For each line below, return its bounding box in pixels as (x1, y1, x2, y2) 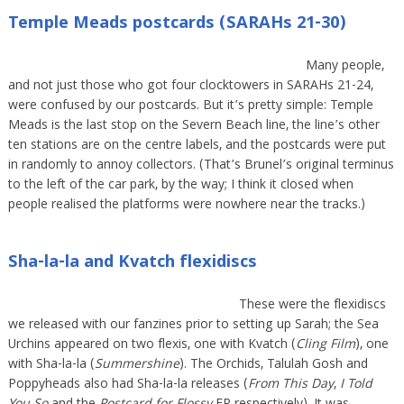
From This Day (247, 373, 334, 396)
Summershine (94, 353, 179, 376)
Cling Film (295, 334, 355, 356)
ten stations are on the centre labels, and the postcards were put (7, 134, 386, 157)
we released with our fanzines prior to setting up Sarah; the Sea (7, 314, 379, 336)
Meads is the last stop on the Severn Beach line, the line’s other (7, 115, 380, 137)
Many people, (305, 55, 384, 78)
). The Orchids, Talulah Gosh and (179, 353, 368, 376)
